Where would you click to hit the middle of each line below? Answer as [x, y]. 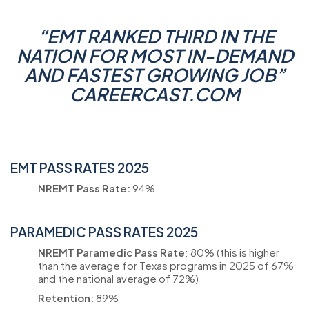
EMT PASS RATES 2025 [80, 168]
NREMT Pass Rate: [84, 188]
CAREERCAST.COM [154, 94]
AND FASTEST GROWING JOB [150, 75]
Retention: [66, 298]
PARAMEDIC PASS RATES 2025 [104, 232]
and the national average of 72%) [118, 278]
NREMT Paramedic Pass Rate [111, 252]
